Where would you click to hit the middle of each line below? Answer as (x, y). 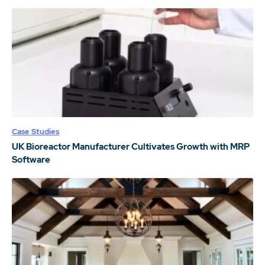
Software (31, 159)
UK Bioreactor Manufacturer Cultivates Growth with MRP (131, 146)
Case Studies (35, 131)
